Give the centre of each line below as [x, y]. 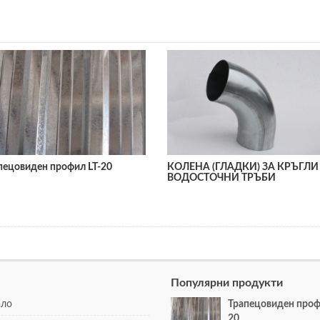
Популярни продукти [227, 282]
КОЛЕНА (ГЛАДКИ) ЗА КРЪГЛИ [243, 167]
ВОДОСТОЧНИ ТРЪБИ [221, 177]
